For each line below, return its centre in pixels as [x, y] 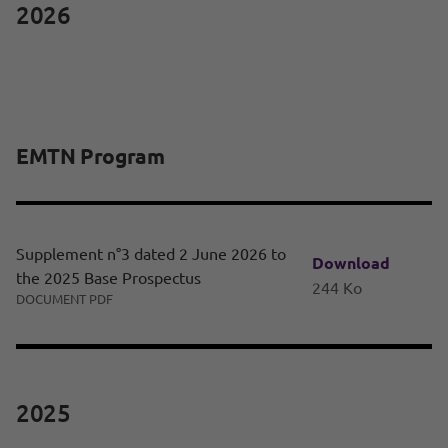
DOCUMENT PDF [64, 299]
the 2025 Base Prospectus [108, 277]
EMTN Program [90, 156]
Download [351, 262]
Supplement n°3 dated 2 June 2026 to [151, 253]
